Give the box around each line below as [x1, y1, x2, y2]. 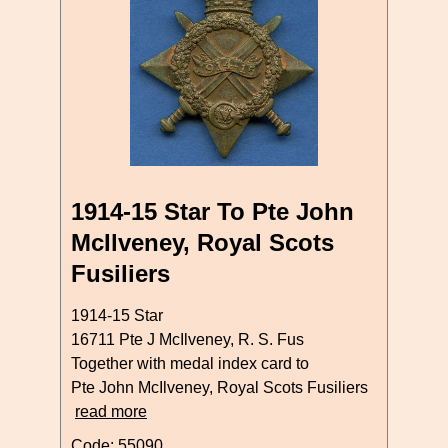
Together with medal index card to [71, 354, 309, 372]
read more [75, 402, 147, 420]
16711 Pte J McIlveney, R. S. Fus [71, 330, 304, 348]
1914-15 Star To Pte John [71, 197, 354, 225]
